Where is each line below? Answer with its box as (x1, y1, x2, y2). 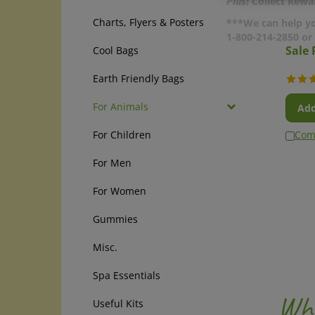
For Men (93, 156, 131, 169)
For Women (93, 184, 146, 198)
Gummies (93, 212, 138, 226)
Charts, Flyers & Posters (93, 15, 204, 29)
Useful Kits (93, 297, 143, 310)
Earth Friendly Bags (93, 72, 184, 85)
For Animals (93, 100, 148, 113)
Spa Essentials (93, 269, 160, 282)
